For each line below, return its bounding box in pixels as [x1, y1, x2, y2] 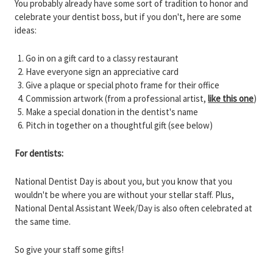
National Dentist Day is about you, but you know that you [15, 175, 232, 187]
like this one [208, 93, 254, 104]
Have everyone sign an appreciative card [26, 66, 179, 77]
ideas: [15, 24, 37, 36]
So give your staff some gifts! [15, 244, 124, 255]
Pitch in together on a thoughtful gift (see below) [26, 119, 213, 131]
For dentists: [15, 147, 63, 159]
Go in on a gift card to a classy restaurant [26, 52, 179, 64]
